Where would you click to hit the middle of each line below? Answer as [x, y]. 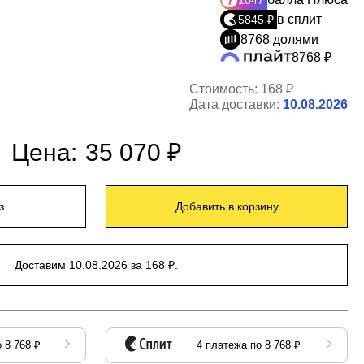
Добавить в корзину [227, 207]
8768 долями [279, 39]
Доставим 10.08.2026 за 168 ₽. [96, 265]
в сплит [299, 19]
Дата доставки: [236, 105]
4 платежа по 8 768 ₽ [248, 345]
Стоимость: [225, 89]
